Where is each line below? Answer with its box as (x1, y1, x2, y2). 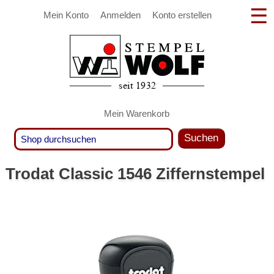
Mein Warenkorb (104, 108, 170, 119)
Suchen (184, 132, 219, 144)
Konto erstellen (152, 9, 212, 20)
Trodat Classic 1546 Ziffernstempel (5, 165, 265, 183)
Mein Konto (43, 9, 89, 20)
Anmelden (100, 9, 141, 20)
